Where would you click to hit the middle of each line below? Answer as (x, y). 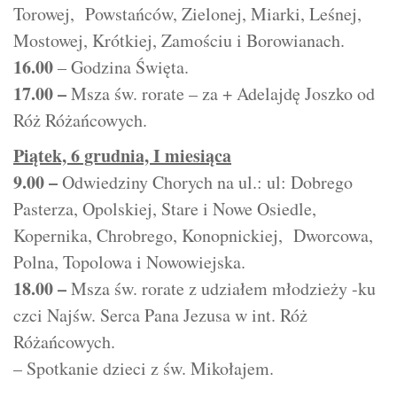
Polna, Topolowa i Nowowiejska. (129, 262)
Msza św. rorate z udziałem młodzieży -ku (223, 288)
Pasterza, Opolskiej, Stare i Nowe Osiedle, (165, 209)
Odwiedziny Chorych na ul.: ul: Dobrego (207, 182)
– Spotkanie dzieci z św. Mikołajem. (144, 368)
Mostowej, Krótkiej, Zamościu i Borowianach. (179, 40)
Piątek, (42, 156)
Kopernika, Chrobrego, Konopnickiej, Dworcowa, (193, 235)
